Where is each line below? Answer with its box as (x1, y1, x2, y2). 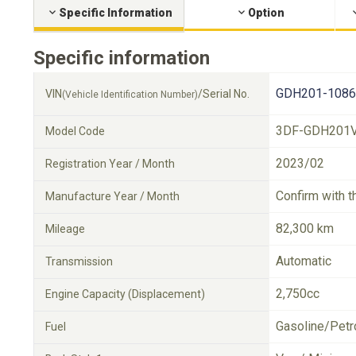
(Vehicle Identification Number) (62, 88, 198, 100)
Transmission (45, 254, 113, 268)
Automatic (276, 253, 331, 269)
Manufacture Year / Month (45, 189, 180, 203)
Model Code (45, 124, 105, 137)
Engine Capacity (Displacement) (45, 287, 205, 300)
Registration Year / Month (45, 157, 175, 170)
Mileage (45, 222, 85, 235)
